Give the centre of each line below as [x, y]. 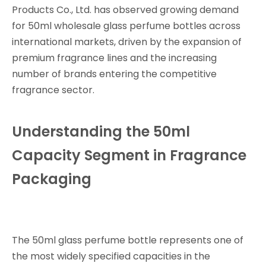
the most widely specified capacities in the [111, 256]
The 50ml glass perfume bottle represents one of [128, 240]
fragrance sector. [53, 90]
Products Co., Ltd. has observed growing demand [125, 10]
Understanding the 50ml [101, 132]
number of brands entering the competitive [114, 74]
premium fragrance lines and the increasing [114, 58]
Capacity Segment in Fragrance [129, 155]
